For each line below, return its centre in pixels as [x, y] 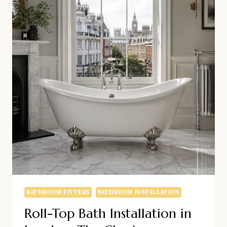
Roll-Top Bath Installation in [108, 214]
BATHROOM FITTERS [58, 192]
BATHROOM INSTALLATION [139, 192]
